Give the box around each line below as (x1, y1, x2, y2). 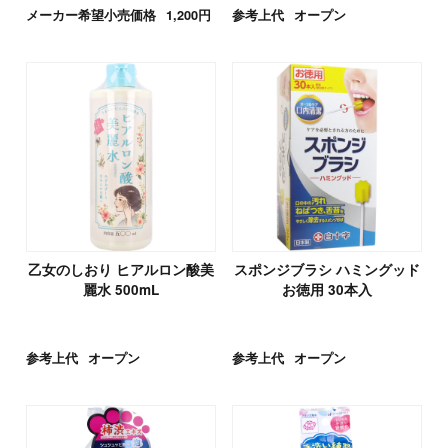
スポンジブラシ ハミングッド (234, 260, 421, 280)
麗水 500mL (82, 280, 159, 300)
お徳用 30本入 (282, 280, 373, 300)
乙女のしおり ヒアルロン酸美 (27, 260, 214, 280)
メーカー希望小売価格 (25, 6, 156, 25)
